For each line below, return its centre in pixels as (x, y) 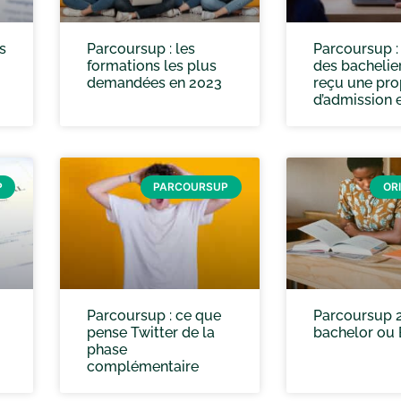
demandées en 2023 (154, 82)
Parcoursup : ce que (154, 315)
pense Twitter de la (151, 332)
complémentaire (143, 366)
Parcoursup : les (141, 48)
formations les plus (152, 65)
